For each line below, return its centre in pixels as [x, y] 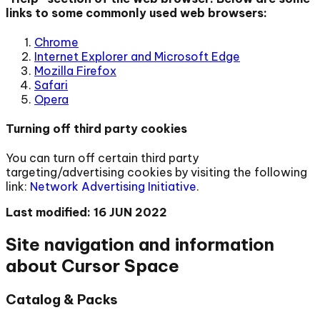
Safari [51, 85]
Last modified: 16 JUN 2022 [86, 212]
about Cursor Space [92, 266]
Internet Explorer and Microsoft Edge [137, 56]
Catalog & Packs [62, 300]
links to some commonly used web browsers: [136, 12]
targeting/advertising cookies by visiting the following [156, 172]
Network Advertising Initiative [113, 187]
